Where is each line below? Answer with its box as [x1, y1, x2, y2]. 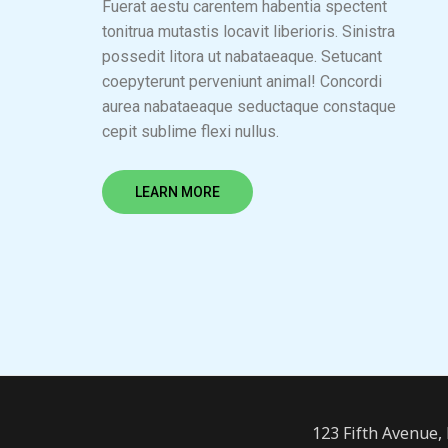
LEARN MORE [135, 183, 220, 200]
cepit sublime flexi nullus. [102, 122, 279, 141]
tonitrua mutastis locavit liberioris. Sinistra [102, 22, 395, 41]
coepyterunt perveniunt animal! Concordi [102, 72, 382, 91]
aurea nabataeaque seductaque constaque [102, 97, 396, 116]
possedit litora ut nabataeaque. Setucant [102, 47, 382, 66]
